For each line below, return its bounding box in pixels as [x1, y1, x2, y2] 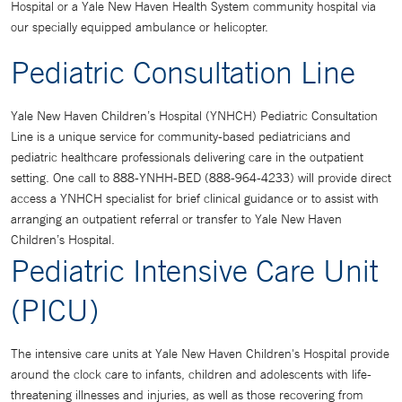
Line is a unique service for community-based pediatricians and [11, 128, 351, 144]
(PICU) [11, 292, 99, 328]
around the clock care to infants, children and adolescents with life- [11, 366, 371, 382]
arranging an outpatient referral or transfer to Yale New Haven [11, 211, 342, 227]
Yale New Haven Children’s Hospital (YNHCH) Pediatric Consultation [11, 108, 378, 124]
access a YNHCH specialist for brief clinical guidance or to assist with [11, 190, 379, 206]
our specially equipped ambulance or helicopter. [11, 19, 268, 35]
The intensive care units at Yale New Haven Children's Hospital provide [11, 345, 389, 362]
